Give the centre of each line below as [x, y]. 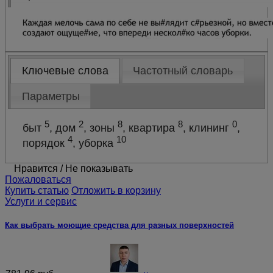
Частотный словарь [183, 71]
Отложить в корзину [116, 190]
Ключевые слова [65, 71]
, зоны [101, 128]
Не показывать [99, 168]
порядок [45, 143]
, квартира [151, 128]
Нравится [36, 168]
